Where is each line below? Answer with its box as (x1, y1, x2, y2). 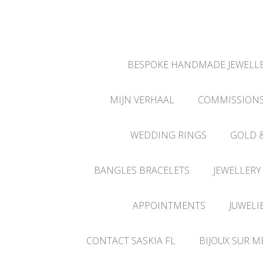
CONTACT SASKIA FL (86, 234, 176, 247)
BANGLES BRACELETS (93, 164, 190, 177)
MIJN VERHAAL (109, 93, 174, 106)
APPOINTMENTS (132, 199, 205, 212)
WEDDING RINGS (130, 129, 207, 141)
